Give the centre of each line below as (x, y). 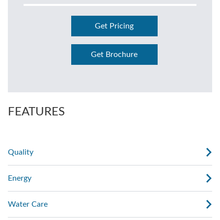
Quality (21, 152)
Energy (20, 179)
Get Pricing (114, 26)
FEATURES (36, 112)
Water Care (28, 205)
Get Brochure (114, 55)
